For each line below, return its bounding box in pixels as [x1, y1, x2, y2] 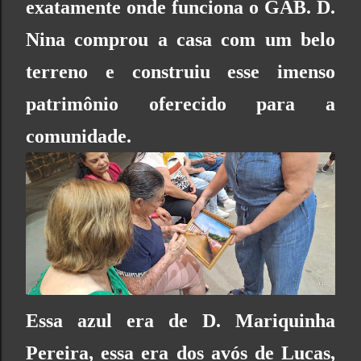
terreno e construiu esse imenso [26, 60, 335, 82]
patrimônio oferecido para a [26, 93, 335, 114]
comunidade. [26, 125, 136, 147]
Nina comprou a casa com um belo [26, 28, 335, 50]
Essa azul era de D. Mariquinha [26, 310, 335, 332]
